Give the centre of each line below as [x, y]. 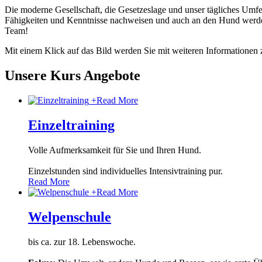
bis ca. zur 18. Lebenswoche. [82, 242]
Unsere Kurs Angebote [73, 76]
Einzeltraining [71, 125]
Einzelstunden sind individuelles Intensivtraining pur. [125, 171]
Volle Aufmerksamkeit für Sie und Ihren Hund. [115, 150]
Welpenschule [70, 217]
